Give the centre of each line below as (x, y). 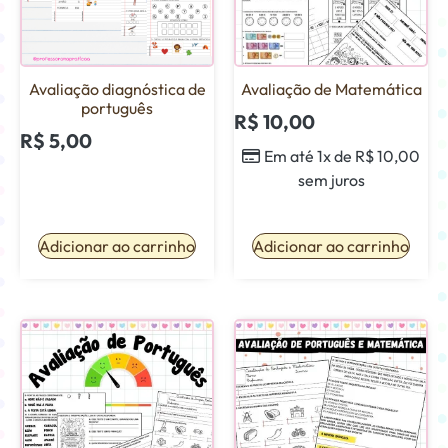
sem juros (331, 179)
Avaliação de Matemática (331, 88)
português (117, 107)
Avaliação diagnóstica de (117, 88)
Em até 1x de (309, 155)
